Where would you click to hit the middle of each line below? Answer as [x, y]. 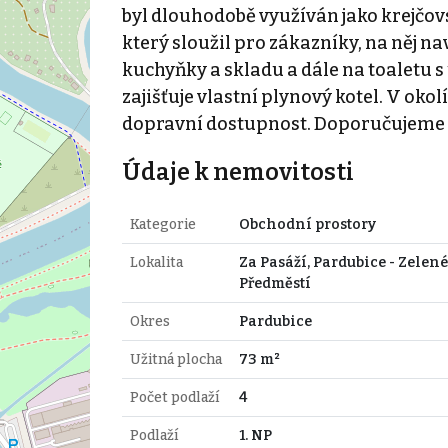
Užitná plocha [175, 359]
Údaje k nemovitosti [237, 171]
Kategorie [162, 224]
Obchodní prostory [307, 224]
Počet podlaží [174, 397]
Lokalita [156, 262]
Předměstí [274, 283]
